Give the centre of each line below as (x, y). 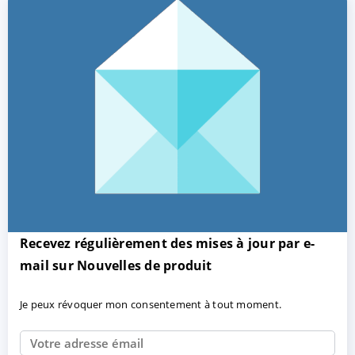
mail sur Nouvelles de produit (116, 265)
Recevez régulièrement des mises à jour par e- (168, 243)
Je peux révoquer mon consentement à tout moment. (151, 304)
